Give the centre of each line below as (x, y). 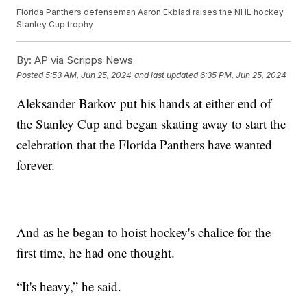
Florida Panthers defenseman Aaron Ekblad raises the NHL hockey (150, 12)
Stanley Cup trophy (55, 25)
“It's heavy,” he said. (69, 286)
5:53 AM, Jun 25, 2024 (89, 75)
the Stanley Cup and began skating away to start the (151, 124)
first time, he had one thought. (96, 253)
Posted (31, 75)
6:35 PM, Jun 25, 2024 (244, 75)
